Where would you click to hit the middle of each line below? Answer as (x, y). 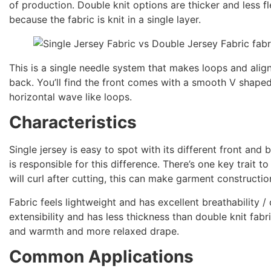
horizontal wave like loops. (71, 96)
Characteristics (73, 122)
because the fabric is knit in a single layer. (105, 19)
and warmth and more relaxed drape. (94, 231)
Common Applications (102, 256)
